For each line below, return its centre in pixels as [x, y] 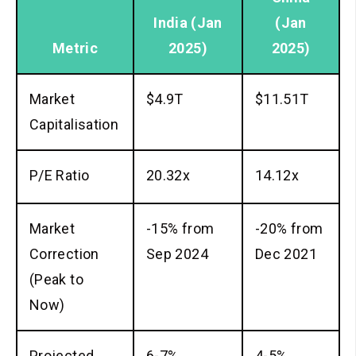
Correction [64, 254]
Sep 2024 [177, 254]
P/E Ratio [60, 176]
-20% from [289, 229]
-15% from [180, 229]
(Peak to [56, 280]
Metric [75, 48]
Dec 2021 [286, 254]
